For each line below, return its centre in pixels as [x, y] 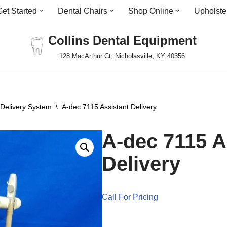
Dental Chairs [83, 11]
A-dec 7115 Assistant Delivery [109, 107]
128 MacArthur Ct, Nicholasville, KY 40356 [122, 56]
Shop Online [151, 11]
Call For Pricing [130, 197]
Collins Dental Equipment [122, 40]
